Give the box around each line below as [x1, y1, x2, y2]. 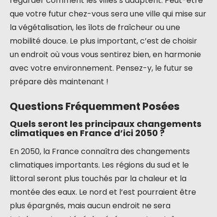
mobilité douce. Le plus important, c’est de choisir [10, 35, 197, 46]
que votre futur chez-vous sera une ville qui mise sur [10, 8, 206, 19]
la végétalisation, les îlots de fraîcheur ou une [10, 22, 180, 33]
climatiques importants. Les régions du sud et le [10, 159, 189, 170]
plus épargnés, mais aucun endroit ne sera [10, 200, 170, 211]
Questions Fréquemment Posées [10, 99, 180, 113]
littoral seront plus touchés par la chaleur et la [10, 173, 186, 184]
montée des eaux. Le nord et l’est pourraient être [10, 186, 196, 198]
